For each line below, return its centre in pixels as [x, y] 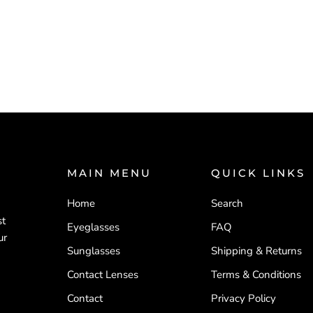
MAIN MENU [110, 173]
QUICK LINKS [258, 173]
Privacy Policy [243, 298]
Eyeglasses [94, 227]
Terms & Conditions [256, 275]
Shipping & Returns [256, 251]
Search [227, 203]
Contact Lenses [103, 275]
